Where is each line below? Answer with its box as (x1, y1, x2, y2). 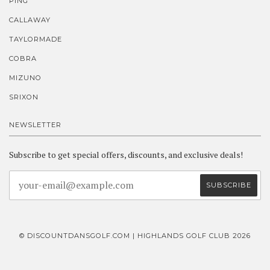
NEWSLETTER (9, 120, 61, 129)
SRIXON (9, 92, 39, 101)
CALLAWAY (9, 15, 51, 24)
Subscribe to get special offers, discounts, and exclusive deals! (9, 148, 243, 160)
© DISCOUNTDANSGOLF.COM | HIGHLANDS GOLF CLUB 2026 (19, 231, 251, 240)
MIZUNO (9, 73, 42, 82)
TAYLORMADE (9, 34, 62, 43)
